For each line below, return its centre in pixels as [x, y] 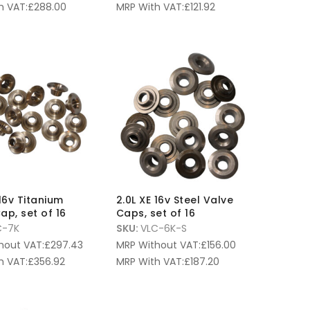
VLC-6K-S [163, 229]
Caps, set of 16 [155, 213]
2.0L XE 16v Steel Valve [174, 200]
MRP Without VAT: [158, 245]
